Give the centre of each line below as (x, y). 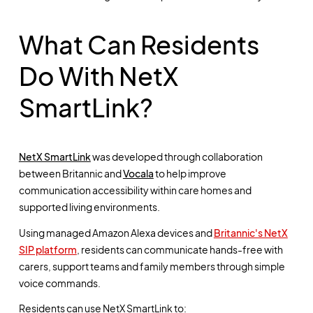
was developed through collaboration (176, 157)
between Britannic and (71, 174)
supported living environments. (89, 207)
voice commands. (59, 283)
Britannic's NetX (250, 232)
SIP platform (48, 249)
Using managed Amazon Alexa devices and (116, 232)
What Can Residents (139, 45)
